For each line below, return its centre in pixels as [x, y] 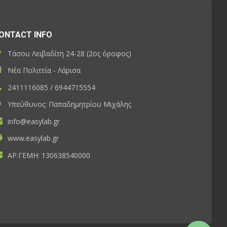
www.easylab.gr [32, 138]
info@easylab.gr [33, 121]
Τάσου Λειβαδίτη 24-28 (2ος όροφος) [68, 53]
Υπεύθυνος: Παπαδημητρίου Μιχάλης [68, 104]
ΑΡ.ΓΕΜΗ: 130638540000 [48, 155]
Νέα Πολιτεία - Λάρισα [43, 70]
